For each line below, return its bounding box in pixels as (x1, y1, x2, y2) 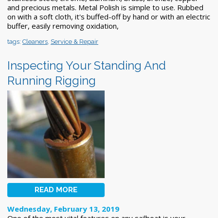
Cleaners (22, 37, 48, 45)
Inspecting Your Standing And (7, 58, 166, 73)
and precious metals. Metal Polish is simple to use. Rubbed (7, 2, 203, 12)
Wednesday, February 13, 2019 (7, 203, 119, 214)
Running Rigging (7, 73, 96, 88)
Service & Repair (51, 37, 98, 45)
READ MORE (35, 185, 77, 194)
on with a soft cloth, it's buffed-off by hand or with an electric (7, 11, 210, 21)
